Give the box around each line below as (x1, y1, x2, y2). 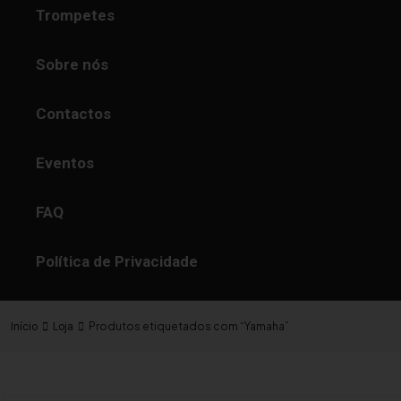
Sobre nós (36, 55, 108, 73)
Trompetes (36, 6, 115, 24)
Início (11, 320, 38, 333)
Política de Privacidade (36, 252, 198, 270)
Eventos (36, 154, 94, 172)
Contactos (36, 105, 111, 123)
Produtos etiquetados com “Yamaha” (89, 320, 289, 333)
